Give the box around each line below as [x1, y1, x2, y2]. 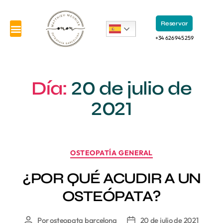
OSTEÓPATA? [62, 187, 161, 205]
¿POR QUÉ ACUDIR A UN [22, 169, 201, 187]
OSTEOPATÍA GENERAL [70, 148, 153, 158]
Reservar [161, 20, 188, 27]
